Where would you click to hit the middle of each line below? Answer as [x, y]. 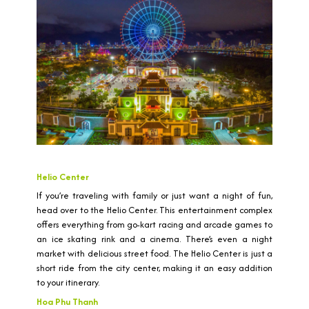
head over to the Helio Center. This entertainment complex [154, 210]
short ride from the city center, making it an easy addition [154, 268]
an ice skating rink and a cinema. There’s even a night [154, 239]
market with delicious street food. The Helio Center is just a [154, 254]
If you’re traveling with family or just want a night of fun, [154, 196]
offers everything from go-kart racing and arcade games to [154, 225]
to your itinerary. [68, 283]
